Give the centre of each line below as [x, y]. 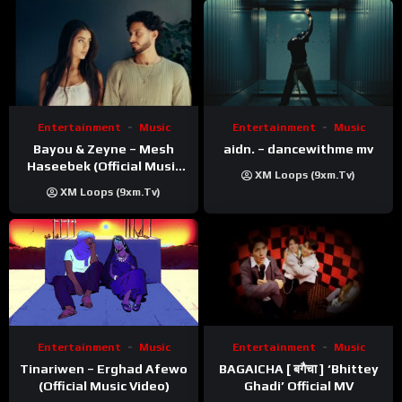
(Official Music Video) [104, 385]
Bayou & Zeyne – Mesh [104, 149]
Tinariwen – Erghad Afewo [104, 368]
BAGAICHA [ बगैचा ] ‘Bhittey [298, 369]
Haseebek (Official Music [104, 166]
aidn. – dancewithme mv [298, 149]
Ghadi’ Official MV [298, 386]
